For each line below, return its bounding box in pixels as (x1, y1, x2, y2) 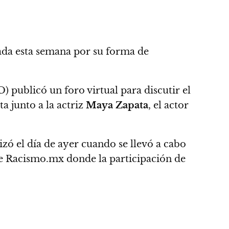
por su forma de (74, 45, 149, 57)
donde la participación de (66, 153, 186, 165)
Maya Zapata (86, 99, 148, 111)
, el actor (148, 99, 189, 111)
